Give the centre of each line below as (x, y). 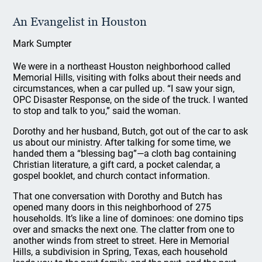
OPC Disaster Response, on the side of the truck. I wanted (131, 100)
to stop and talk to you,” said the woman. (97, 111)
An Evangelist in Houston (80, 22)
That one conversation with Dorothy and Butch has (118, 196)
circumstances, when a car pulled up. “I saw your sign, (124, 89)
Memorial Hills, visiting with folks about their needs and (127, 77)
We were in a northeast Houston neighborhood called (122, 66)
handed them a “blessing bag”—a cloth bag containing (125, 154)
